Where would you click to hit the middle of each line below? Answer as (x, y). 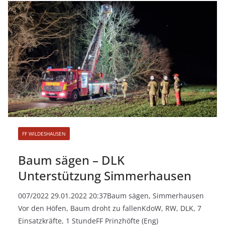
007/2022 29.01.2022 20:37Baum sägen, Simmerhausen (111, 196)
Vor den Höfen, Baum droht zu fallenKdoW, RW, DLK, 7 (110, 208)
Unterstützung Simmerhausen (105, 176)
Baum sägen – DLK (71, 160)
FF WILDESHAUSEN (44, 134)
